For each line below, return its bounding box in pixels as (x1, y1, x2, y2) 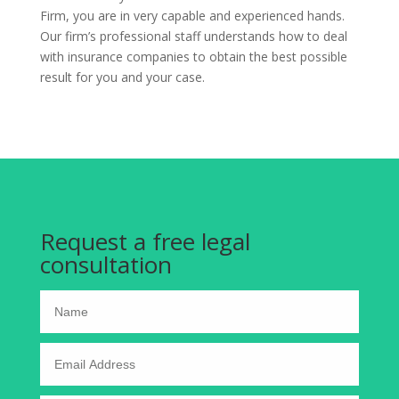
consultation (39, 248, 172, 281)
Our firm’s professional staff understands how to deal (39, 28, 347, 45)
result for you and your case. (39, 69, 205, 85)
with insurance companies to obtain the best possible (39, 48, 347, 65)
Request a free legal (39, 225, 250, 257)
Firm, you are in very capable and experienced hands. (39, 7, 345, 24)
